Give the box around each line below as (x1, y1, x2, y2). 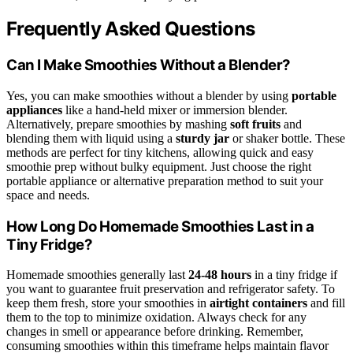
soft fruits (230, 117, 281, 132)
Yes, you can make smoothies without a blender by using (6, 89, 292, 103)
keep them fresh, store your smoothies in (6, 296, 210, 310)
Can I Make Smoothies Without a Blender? (6, 56, 291, 75)
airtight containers (210, 296, 307, 310)
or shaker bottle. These (229, 132, 345, 146)
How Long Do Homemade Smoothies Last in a (6, 217, 314, 236)
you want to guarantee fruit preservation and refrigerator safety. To (6, 282, 335, 296)
